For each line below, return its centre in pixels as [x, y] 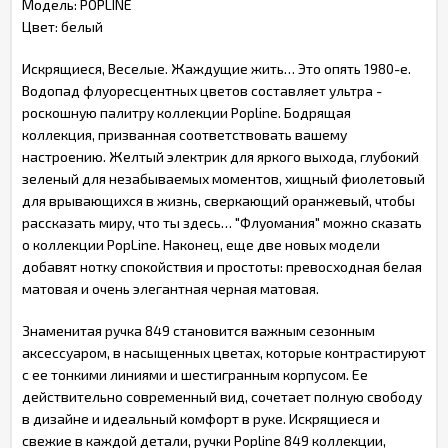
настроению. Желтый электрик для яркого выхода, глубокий [220, 156]
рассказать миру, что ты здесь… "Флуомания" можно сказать [222, 222]
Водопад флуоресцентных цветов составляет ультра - [202, 90]
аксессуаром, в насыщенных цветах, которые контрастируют [224, 352]
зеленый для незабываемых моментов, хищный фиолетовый [223, 178]
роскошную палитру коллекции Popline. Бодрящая [186, 112]
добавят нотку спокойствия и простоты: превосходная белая [222, 266]
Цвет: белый [62, 26]
